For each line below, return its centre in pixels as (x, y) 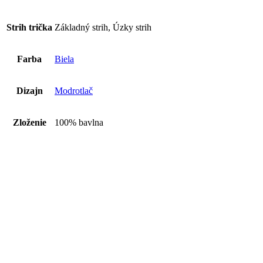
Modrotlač (74, 91)
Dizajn (29, 91)
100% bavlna (79, 123)
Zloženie (29, 123)
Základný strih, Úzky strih (103, 28)
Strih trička (29, 28)
